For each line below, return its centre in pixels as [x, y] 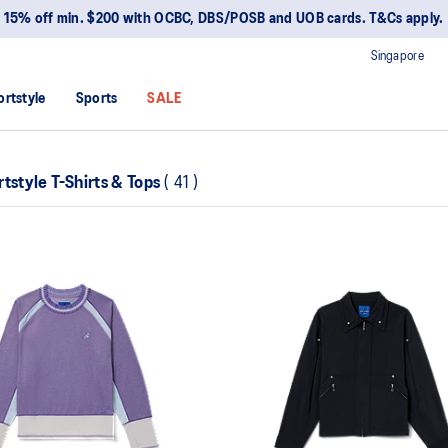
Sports [96, 99]
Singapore [397, 56]
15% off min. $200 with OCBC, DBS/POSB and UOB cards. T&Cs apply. [224, 19]
